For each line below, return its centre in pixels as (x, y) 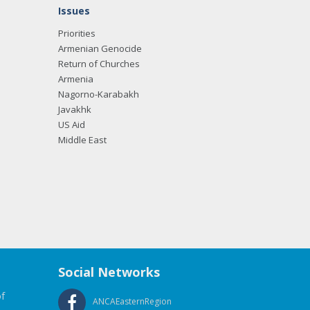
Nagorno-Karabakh (98, 94)
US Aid (71, 125)
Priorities (76, 33)
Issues (74, 11)
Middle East (82, 140)
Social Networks (109, 272)
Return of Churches (99, 64)
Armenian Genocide (100, 48)
